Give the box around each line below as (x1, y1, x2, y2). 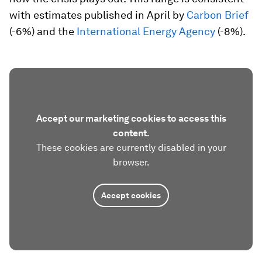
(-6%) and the (9, 25, 77, 37)
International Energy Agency (77, 25, 215, 37)
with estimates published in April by (9, 9, 187, 21)
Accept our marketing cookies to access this (36, 113, 226, 124)
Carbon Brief (187, 9, 249, 21)
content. (112, 127, 150, 139)
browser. (112, 157, 150, 168)
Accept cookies (101, 191, 161, 200)
